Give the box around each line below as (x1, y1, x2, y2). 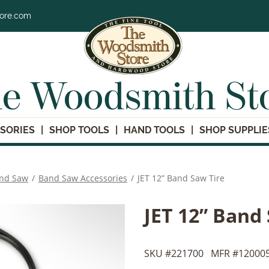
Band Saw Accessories (38, 172, 127, 184)
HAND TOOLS (124, 124, 185, 136)
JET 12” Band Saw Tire (138, 172, 225, 184)
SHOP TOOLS (49, 124, 109, 136)
